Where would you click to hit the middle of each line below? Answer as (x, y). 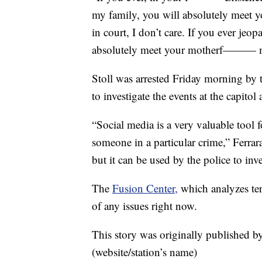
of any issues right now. (144, 206)
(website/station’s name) (144, 252)
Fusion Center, (145, 188)
